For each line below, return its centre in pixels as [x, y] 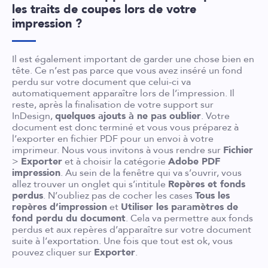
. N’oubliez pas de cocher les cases [119, 195]
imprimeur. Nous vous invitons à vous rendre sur [118, 150]
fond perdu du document [69, 218]
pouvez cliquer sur [53, 252]
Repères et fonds [207, 184]
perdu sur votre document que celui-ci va [101, 82]
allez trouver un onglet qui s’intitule [90, 184]
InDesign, [33, 116]
